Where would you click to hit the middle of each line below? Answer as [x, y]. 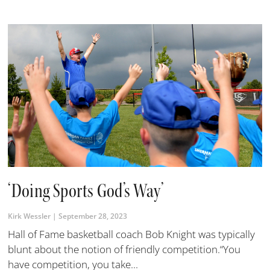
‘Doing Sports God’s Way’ [86, 191]
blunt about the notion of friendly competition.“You [124, 250]
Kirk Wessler [30, 216]
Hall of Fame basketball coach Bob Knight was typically [132, 234]
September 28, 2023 [92, 216]
